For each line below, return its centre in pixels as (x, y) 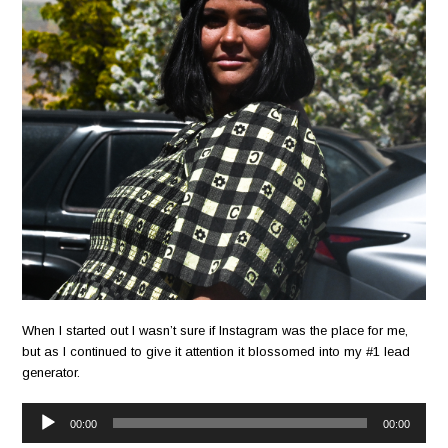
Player (40, 434)
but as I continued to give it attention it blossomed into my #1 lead (216, 352)
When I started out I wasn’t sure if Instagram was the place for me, (215, 331)
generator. (51, 373)
